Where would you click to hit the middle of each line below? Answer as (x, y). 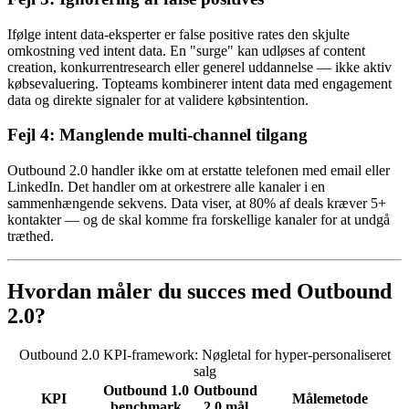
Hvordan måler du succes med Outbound (199, 291)
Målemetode (330, 398)
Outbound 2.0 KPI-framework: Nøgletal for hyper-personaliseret (204, 354)
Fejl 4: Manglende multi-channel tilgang (157, 135)
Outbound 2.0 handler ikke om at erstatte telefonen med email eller (199, 170)
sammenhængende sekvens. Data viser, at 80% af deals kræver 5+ (197, 203)
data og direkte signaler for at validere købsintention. (158, 100)
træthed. (31, 236)
